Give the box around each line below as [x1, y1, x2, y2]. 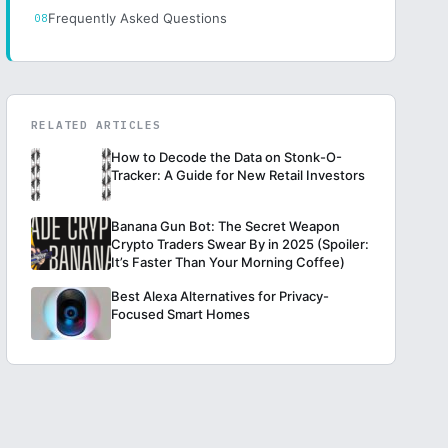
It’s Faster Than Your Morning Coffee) [111, 254, 346, 270]
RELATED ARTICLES [31, 118, 161, 132]
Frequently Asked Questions [48, 10, 228, 26]
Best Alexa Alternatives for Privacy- [111, 288, 330, 304]
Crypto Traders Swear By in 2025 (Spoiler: [111, 236, 370, 252]
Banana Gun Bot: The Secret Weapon [111, 218, 341, 234]
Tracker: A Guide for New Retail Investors [111, 167, 366, 183]
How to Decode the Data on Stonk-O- [111, 149, 343, 165]
